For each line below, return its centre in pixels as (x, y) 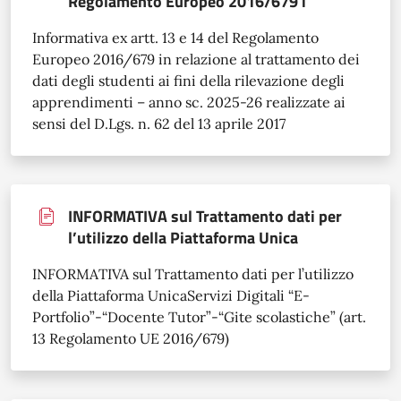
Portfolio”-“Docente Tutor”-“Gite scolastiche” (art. (199, 316)
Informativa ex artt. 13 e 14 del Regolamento (175, 37)
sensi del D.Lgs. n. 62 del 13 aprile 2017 (159, 123)
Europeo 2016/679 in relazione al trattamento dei (196, 59)
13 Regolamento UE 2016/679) (131, 338)
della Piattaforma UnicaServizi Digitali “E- (171, 295)
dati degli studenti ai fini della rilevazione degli (188, 80)
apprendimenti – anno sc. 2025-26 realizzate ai (189, 102)
